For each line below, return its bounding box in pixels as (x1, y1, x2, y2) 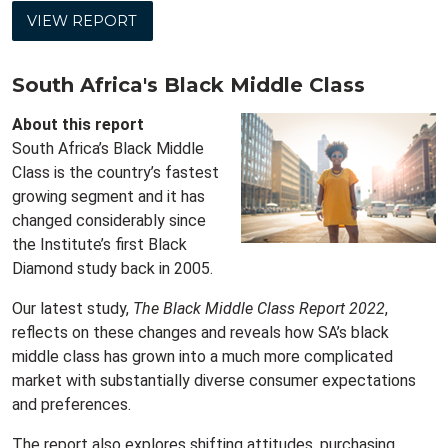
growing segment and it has (12, 187, 205, 207)
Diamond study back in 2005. (12, 259, 213, 279)
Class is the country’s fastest (12, 163, 219, 183)
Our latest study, (12, 299, 133, 319)
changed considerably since (12, 211, 206, 231)
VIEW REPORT (27, 12, 138, 31)
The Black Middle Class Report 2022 (133, 299, 385, 319)
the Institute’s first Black (12, 235, 187, 255)
